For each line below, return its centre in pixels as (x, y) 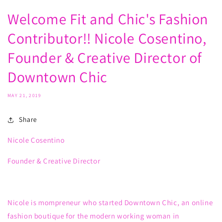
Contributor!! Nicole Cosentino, (107, 38)
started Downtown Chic (138, 202)
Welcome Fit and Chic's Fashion (108, 19)
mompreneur (60, 202)
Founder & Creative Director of (105, 57)
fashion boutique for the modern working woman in (93, 216)
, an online (195, 202)
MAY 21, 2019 (25, 95)
